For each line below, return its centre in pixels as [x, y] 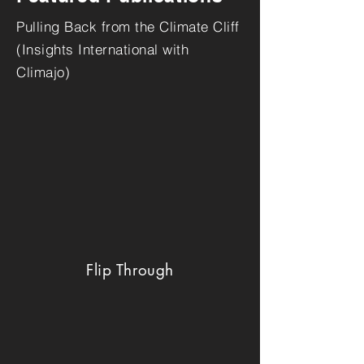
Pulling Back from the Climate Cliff [128, 26]
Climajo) [43, 72]
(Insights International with [103, 49]
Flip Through [130, 270]
